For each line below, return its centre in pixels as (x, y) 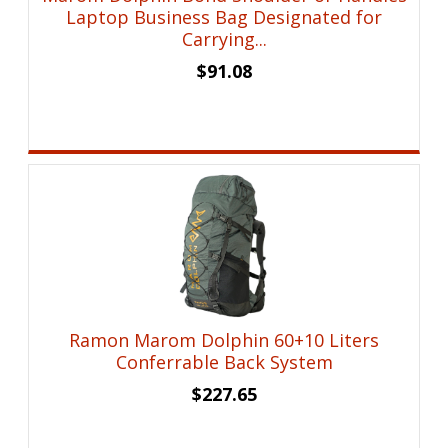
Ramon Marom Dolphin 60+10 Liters (224, 340)
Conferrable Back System (224, 362)
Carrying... (224, 39)
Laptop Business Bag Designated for (224, 17)
